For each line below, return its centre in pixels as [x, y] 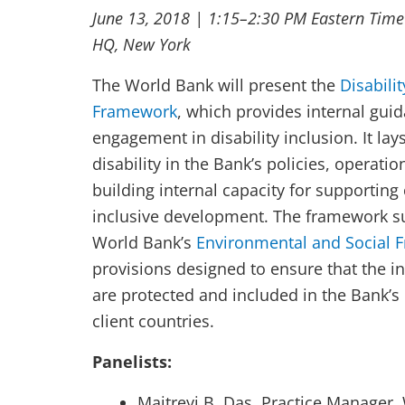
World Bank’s [144, 242]
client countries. [153, 321]
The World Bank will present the [216, 85]
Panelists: [132, 362]
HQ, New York [141, 44]
